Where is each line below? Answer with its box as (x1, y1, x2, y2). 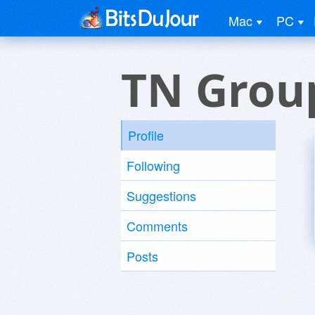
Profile (128, 126, 164, 144)
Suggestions (127, 186, 196, 205)
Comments (127, 217, 188, 235)
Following (127, 156, 180, 174)
